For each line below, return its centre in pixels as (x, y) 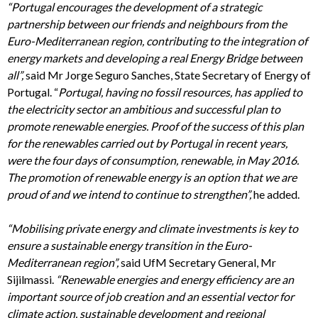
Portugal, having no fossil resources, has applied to (180, 92)
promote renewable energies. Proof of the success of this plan (155, 126)
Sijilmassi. (32, 280)
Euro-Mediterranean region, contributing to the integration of (157, 41)
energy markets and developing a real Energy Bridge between (155, 58)
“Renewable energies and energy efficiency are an (175, 280)
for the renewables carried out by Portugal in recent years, (147, 143)
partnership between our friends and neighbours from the (147, 24)
